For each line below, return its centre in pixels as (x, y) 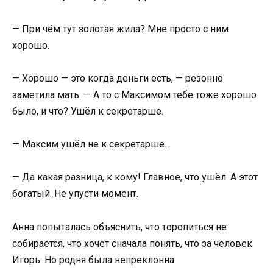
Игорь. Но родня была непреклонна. (94, 260)
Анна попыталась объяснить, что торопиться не (119, 227)
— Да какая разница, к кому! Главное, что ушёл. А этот (135, 177)
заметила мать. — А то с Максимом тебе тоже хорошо (134, 95)
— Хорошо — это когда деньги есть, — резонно (118, 78)
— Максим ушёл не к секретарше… (91, 144)
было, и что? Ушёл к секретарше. (88, 111)
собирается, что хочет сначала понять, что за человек (132, 243)
